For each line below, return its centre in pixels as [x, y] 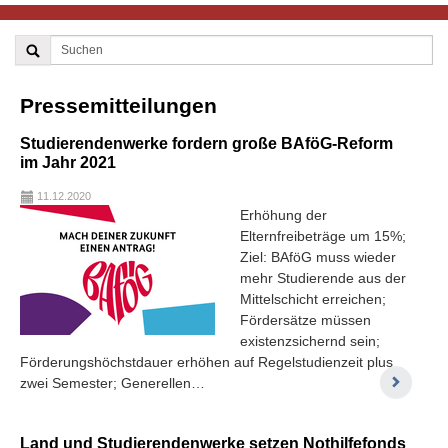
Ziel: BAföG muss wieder [318, 256]
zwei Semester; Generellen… [112, 382]
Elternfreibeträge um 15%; [323, 235]
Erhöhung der [283, 214]
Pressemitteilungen [118, 105]
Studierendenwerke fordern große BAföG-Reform [206, 142]
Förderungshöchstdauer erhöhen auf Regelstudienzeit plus [206, 361]
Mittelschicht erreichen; [313, 298]
